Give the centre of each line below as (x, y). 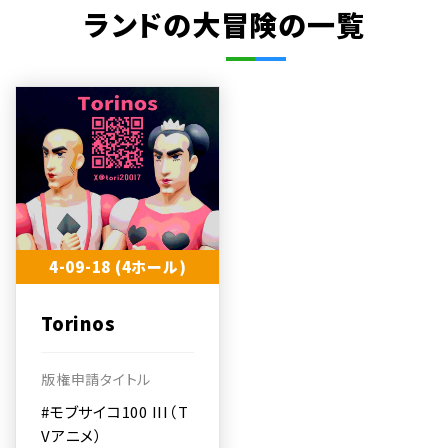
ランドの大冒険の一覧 (224, 24)
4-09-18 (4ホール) (117, 266)
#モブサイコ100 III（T (115, 411)
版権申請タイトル (96, 378)
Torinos (78, 322)
